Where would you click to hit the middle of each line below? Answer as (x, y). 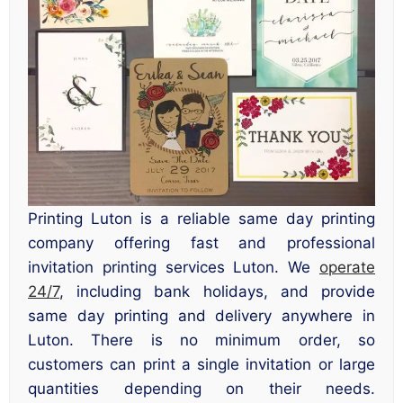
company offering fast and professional (201, 242)
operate (347, 267)
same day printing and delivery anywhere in (201, 315)
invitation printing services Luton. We (174, 267)
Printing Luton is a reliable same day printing (201, 218)
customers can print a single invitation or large (201, 364)
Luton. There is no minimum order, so (201, 340)
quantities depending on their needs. (201, 388)
